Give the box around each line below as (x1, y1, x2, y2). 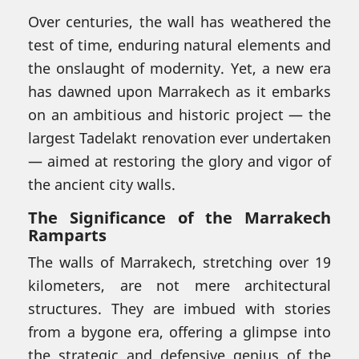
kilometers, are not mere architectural (28, 275, 331, 295)
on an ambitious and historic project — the (28, 104, 331, 124)
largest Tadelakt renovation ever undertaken (28, 127, 331, 147)
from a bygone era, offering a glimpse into (28, 321, 331, 341)
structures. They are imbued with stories (28, 298, 331, 318)
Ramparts (28, 224, 107, 246)
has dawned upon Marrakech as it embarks (28, 81, 331, 101)
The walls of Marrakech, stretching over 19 (28, 252, 331, 272)
